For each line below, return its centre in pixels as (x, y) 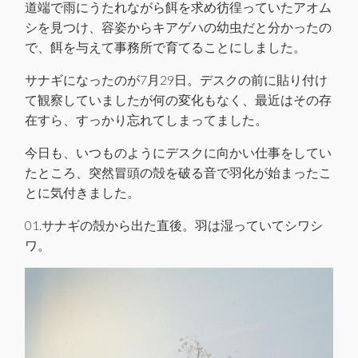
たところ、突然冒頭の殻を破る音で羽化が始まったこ (178, 173)
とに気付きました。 (82, 193)
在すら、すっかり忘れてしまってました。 (146, 120)
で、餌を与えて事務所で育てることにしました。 (165, 47)
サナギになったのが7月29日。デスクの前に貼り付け (176, 80)
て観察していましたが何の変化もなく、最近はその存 (178, 100)
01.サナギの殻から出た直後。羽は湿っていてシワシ (174, 225)
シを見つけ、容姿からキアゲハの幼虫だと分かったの (178, 27)
